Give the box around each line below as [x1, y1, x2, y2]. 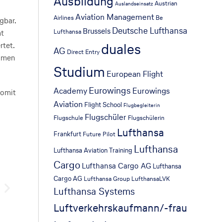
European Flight [107, 68, 164, 80]
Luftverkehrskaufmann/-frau [54, 200, 188, 215]
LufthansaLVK [131, 174, 170, 183]
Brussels [83, 26, 111, 36]
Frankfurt [54, 129, 82, 139]
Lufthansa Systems [54, 185, 135, 198]
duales [101, 39, 141, 59]
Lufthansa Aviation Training [54, 145, 133, 155]
